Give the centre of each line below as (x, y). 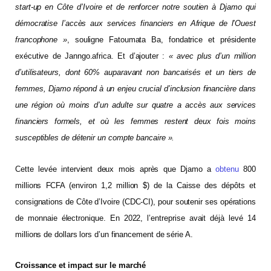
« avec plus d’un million (210, 56)
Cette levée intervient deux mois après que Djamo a (116, 169)
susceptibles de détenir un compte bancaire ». (95, 138)
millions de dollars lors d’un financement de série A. (104, 234)
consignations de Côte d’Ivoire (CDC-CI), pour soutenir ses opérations (135, 201)
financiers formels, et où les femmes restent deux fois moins (135, 122)
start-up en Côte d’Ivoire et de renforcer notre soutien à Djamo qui (135, 7)
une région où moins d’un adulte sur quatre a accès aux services (135, 105)
